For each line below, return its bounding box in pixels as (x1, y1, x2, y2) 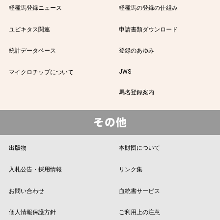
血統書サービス (118, 187, 160, 194)
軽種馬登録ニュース (8, 4, 62, 11)
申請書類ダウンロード (118, 26, 178, 33)
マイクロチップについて (8, 69, 74, 76)
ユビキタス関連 (8, 26, 50, 33)
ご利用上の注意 (118, 209, 160, 216)
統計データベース (8, 47, 56, 55)
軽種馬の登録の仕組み (118, 4, 178, 11)
